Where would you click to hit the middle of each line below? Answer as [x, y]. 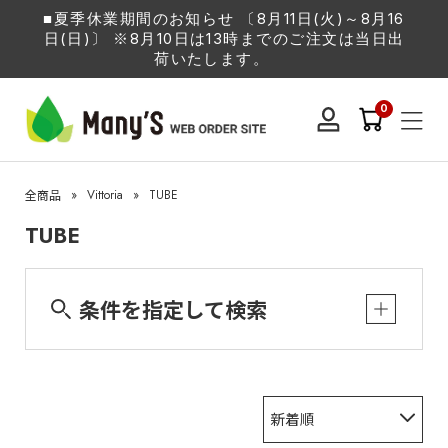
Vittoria [105, 195]
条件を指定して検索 [173, 308]
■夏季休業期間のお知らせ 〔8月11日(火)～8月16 [224, 19]
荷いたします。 [212, 59]
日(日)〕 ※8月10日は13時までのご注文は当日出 [224, 39]
